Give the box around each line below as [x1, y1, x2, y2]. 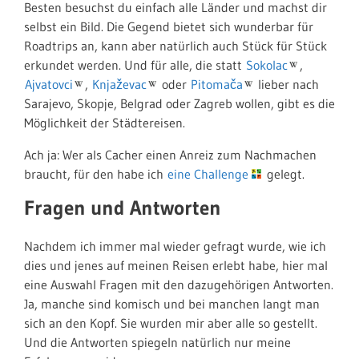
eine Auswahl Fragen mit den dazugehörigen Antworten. [24, 276, 333, 292]
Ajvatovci [25, 76, 73, 92]
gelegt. [264, 166, 305, 182]
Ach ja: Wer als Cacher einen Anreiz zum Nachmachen [24, 147, 317, 163]
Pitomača [191, 76, 243, 92]
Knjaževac [92, 76, 147, 92]
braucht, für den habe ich [24, 166, 167, 182]
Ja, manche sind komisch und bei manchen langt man [24, 296, 320, 312]
